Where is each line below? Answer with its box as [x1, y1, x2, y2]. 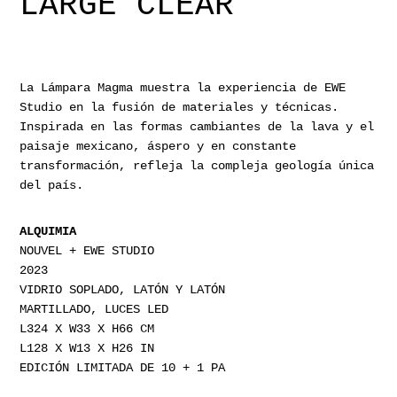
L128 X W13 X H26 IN [19, 340, 155, 355]
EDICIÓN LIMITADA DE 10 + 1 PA [19, 360, 226, 375]
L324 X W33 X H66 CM [19, 321, 155, 336]
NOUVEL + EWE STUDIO [19, 243, 155, 258]
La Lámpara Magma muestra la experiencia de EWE [19, 80, 346, 95]
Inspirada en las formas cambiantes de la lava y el [19, 119, 375, 134]
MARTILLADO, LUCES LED [19, 301, 169, 316]
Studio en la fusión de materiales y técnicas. [19, 99, 339, 114]
